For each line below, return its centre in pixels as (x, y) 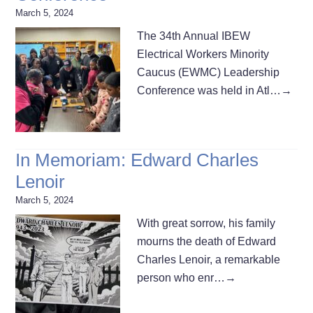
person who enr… (181, 277)
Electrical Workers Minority (203, 54)
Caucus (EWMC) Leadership (209, 72)
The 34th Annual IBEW (194, 36)
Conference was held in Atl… (209, 90)
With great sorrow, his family (206, 223)
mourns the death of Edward (207, 241)
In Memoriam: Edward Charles (137, 160)
